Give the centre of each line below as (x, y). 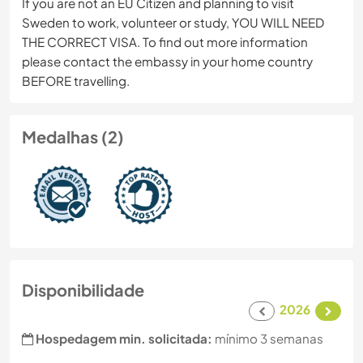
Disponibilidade (83, 290)
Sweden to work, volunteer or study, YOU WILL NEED (173, 23)
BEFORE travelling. (76, 81)
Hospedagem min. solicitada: (124, 339)
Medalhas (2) (73, 137)
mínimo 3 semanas (268, 339)
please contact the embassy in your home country (167, 62)
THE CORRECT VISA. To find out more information (165, 42)
